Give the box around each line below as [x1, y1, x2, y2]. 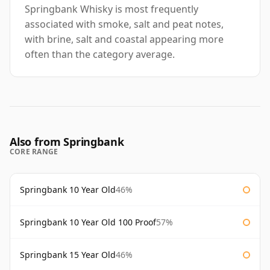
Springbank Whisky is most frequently [25, 2, 198, 16]
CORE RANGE [10, 146, 58, 157]
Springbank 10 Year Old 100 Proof [20, 216, 156, 228]
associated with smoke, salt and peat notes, [25, 17, 224, 31]
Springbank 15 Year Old [20, 249, 116, 261]
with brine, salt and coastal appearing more [25, 33, 224, 46]
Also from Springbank [10, 134, 124, 149]
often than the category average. [25, 48, 175, 61]
